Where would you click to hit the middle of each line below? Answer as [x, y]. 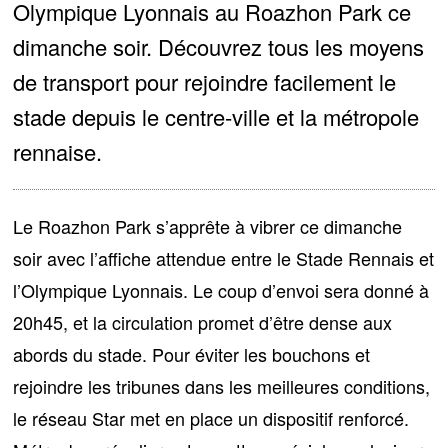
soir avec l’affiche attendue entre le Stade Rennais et [224, 258]
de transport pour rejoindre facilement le [205, 82]
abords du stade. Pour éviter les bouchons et [192, 354]
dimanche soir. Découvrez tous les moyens [219, 47]
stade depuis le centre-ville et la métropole [216, 117]
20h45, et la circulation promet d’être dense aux [203, 322]
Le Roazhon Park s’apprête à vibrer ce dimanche [208, 226]
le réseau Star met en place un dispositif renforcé [209, 418]
